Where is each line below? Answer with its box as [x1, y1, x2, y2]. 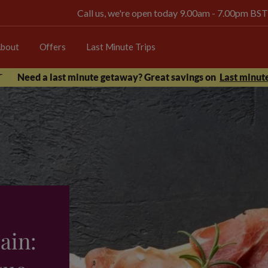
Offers [39, 41, 66, 52]
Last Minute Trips [86, 41, 156, 52]
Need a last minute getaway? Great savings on [17, 72, 216, 83]
